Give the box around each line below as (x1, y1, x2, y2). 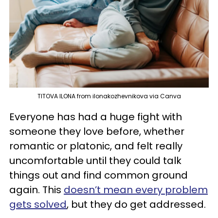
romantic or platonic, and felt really (9, 139, 182, 153)
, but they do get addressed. (67, 198, 206, 211)
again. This (9, 183, 64, 197)
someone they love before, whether (9, 125, 184, 138)
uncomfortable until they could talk (9, 154, 182, 167)
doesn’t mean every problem (64, 183, 208, 197)
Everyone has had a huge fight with (9, 110, 182, 124)
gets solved (9, 198, 67, 211)
